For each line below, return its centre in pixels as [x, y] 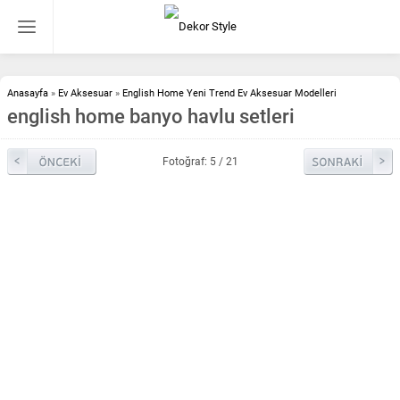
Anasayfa [28, 93]
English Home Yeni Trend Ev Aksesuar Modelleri [229, 93]
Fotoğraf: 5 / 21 [200, 162]
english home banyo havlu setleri [151, 117]
